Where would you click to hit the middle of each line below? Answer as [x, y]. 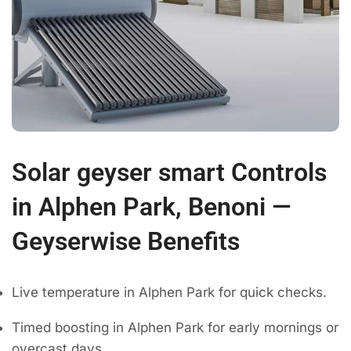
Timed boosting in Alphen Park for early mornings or [175, 328]
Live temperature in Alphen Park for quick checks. [169, 292]
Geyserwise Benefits [126, 241]
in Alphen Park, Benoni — [152, 206]
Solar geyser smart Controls [169, 172]
